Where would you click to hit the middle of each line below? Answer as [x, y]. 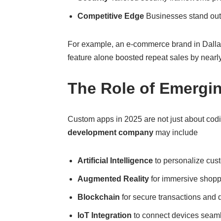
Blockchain [99, 197]
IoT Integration [105, 215]
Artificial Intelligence [115, 161]
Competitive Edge [111, 16]
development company [111, 132]
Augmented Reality [113, 179]
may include [176, 132]
